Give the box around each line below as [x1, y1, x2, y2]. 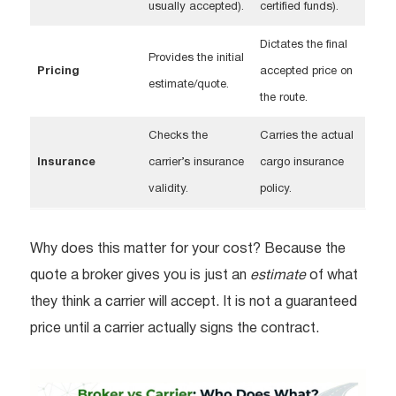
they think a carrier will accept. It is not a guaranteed [30, 296, 357, 309]
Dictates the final [259, 40, 347, 51]
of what [306, 270, 358, 283]
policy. [259, 184, 292, 195]
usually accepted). [148, 2, 244, 13]
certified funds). [259, 2, 339, 13]
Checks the [148, 131, 208, 142]
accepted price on [259, 66, 353, 78]
